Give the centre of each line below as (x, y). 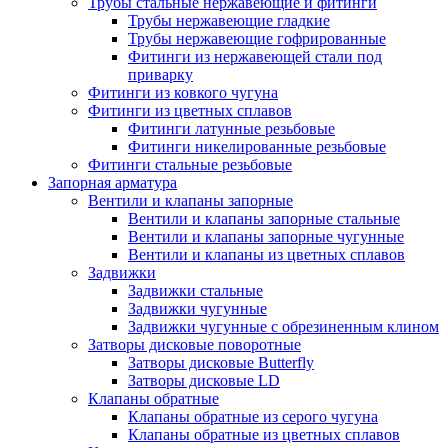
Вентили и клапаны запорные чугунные (266, 236)
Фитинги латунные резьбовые (231, 128)
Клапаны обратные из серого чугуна (253, 416)
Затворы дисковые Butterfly (221, 362)
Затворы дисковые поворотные (194, 344)
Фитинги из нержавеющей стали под (255, 56)
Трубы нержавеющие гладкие (229, 20)
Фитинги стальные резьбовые (190, 164)
